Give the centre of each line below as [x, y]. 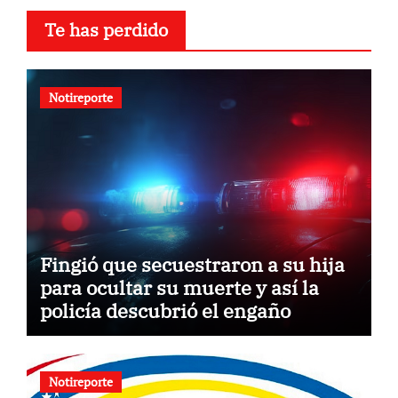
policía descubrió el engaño [165, 311]
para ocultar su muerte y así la [179, 288]
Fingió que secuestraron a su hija [192, 265]
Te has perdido [106, 30]
